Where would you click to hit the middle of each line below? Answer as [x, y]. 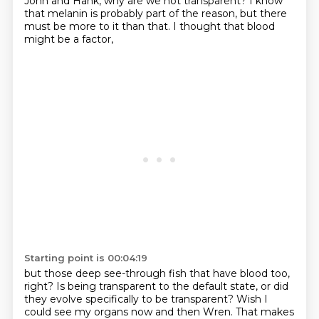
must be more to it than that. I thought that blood [149, 26]
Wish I [252, 299]
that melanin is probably [85, 14]
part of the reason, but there [216, 14]
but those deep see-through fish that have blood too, [157, 273]
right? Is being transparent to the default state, [142, 286]
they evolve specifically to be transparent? [130, 299]
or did [274, 286]
